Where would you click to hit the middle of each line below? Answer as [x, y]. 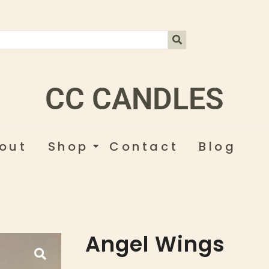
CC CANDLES [134, 99]
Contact [144, 146]
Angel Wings [156, 244]
